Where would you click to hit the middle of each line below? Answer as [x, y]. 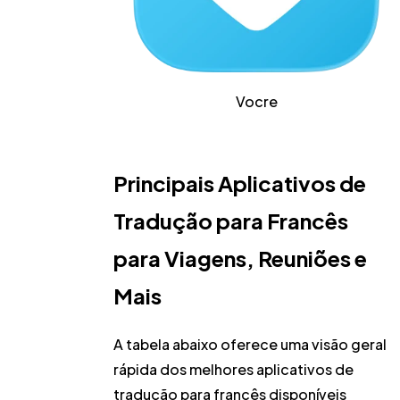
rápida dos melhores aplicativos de [234, 369]
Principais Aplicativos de [240, 183]
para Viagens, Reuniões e [241, 258]
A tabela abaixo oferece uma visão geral [250, 344]
